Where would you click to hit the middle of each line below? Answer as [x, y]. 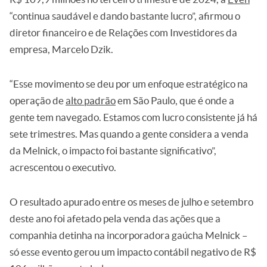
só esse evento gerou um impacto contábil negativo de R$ [133, 252]
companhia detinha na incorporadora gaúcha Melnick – [128, 235]
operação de [38, 100]
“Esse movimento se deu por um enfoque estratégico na [129, 84]
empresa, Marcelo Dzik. [61, 49]
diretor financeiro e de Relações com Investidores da [123, 32]
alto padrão [91, 100]
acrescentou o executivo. [63, 167]
